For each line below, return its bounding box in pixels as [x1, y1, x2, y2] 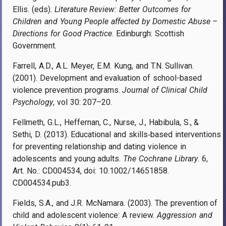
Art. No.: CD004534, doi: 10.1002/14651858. [13, 165, 169, 176]
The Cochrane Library [123, 153, 198, 163]
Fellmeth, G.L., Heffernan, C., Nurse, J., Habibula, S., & [13, 117, 199, 127]
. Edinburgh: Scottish [112, 28, 185, 38]
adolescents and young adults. [13, 153, 124, 163]
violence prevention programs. [13, 85, 123, 95]
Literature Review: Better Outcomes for [54, 4, 191, 14]
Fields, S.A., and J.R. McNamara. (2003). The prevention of [13, 198, 218, 208]
